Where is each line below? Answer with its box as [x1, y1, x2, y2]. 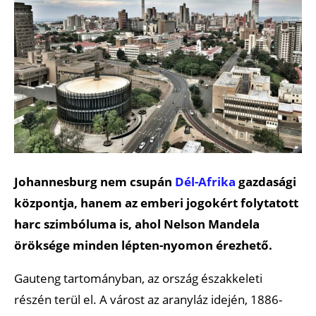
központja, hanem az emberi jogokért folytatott [14, 194, 298, 211]
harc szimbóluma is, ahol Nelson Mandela [14, 215, 260, 232]
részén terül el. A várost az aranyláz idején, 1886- [14, 291, 282, 308]
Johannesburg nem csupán [14, 173, 175, 190]
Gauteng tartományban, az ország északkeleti [14, 269, 262, 286]
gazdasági [236, 173, 296, 190]
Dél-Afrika [175, 173, 236, 190]
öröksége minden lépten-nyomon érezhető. [14, 236, 272, 253]
